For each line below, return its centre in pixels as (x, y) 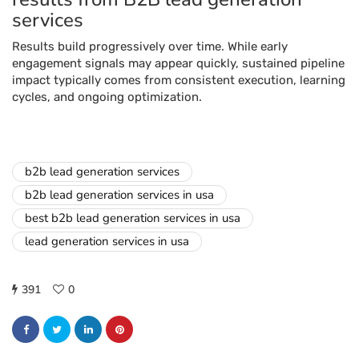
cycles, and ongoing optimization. (107, 97)
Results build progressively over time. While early (150, 46)
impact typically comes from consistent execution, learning (179, 80)
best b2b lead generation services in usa (133, 218)
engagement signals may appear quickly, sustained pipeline (178, 63)
